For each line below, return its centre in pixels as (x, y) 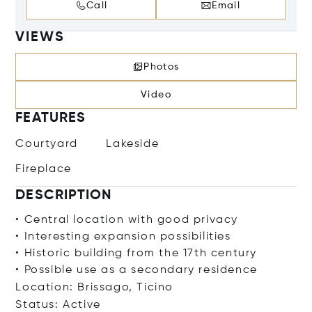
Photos (162, 67)
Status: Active (58, 305)
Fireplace (44, 169)
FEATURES (51, 118)
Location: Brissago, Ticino (95, 288)
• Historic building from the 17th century (136, 253)
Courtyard (47, 144)
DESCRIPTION (64, 196)
